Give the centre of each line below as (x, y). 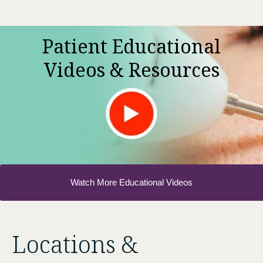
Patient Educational (131, 46)
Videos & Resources (131, 70)
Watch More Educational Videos (131, 183)
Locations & (75, 244)
